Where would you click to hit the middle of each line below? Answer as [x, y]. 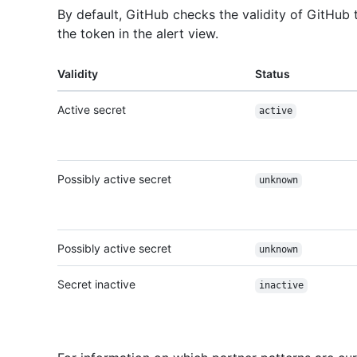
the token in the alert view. [138, 34]
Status [273, 74]
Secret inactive [96, 284]
